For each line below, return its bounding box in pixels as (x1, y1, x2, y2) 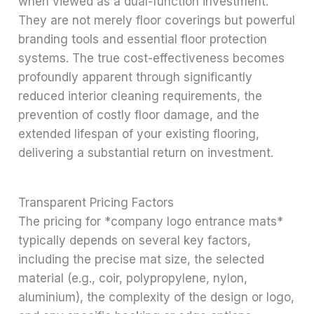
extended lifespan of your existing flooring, (18, 127, 260, 142)
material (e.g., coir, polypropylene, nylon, (18, 271, 248, 286)
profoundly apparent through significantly (18, 70, 253, 85)
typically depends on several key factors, (18, 233, 252, 248)
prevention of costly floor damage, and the (18, 108, 260, 123)
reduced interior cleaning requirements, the (18, 89, 263, 104)
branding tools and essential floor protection (18, 32, 268, 47)
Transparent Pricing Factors (18, 196, 175, 210)
